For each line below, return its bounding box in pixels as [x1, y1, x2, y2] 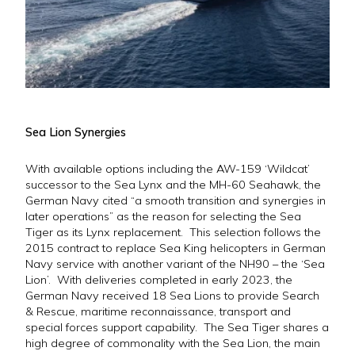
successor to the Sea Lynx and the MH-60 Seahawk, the [25, 177, 321, 193]
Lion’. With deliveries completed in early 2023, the [25, 273, 292, 288]
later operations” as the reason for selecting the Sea [25, 209, 301, 224]
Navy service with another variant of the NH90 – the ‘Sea [25, 257, 325, 272]
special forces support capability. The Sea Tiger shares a [25, 320, 329, 335]
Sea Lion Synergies [25, 125, 126, 140]
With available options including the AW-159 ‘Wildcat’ [25, 162, 310, 177]
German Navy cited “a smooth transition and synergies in [25, 193, 326, 208]
